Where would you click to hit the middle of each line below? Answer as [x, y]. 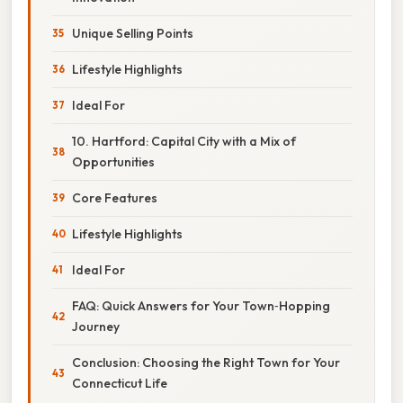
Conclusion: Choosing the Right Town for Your [206, 362]
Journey [96, 326]
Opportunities [113, 161]
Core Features [115, 197]
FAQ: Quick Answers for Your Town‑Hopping [201, 305]
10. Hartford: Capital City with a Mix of [184, 141]
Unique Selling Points [133, 33]
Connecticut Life [120, 383]
